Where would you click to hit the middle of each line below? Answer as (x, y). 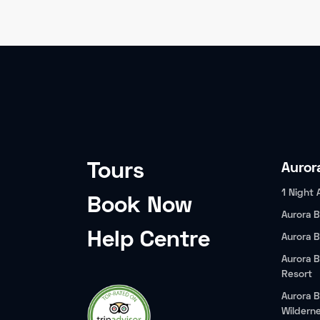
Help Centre (149, 241)
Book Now (140, 207)
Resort (297, 275)
